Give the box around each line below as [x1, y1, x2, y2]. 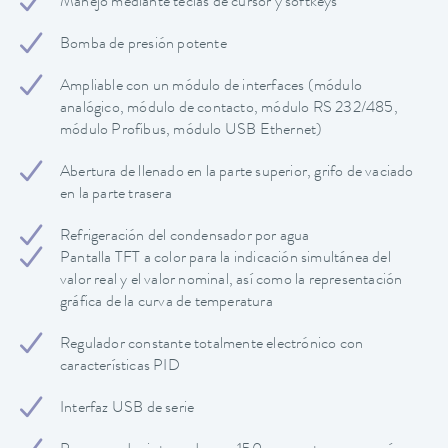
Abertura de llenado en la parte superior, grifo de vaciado [60, 165, 414, 182]
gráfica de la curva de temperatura [60, 295, 273, 312]
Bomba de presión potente [60, 37, 227, 54]
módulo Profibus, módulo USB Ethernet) [60, 123, 323, 140]
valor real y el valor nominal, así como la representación [60, 273, 403, 290]
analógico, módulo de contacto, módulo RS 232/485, [60, 101, 398, 118]
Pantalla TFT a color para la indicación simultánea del [60, 251, 391, 268]
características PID [60, 359, 180, 376]
